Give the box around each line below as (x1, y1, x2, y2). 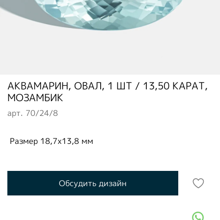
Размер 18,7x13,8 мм (7, 135, 93, 146)
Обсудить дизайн (59, 178, 127, 189)
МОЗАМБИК (7, 90, 63, 104)
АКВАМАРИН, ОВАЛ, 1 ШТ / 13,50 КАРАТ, (7, 78, 208, 92)
